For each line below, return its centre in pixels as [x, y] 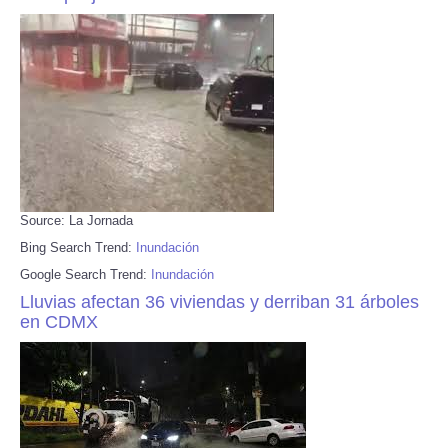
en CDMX [59, 321]
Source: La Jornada [76, 220]
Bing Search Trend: [78, 247]
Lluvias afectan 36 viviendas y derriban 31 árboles [219, 301]
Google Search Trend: [85, 274]
